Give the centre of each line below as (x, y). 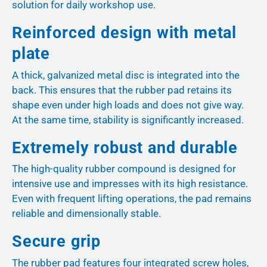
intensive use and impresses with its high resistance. (130, 184)
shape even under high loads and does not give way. (128, 105)
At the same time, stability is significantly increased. (128, 119)
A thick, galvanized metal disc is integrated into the (126, 75)
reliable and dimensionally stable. (86, 214)
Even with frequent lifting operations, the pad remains (132, 199)
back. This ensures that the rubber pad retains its (122, 90)
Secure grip (57, 242)
